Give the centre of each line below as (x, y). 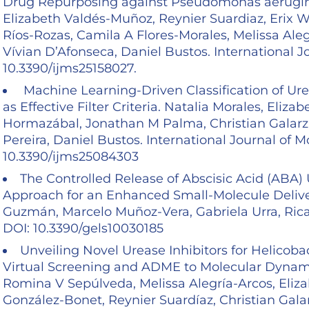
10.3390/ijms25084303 (72, 157)
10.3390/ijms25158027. (71, 69)
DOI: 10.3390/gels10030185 (85, 229)
